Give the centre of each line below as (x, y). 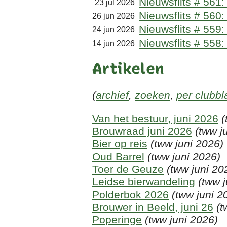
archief (112, 95)
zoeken (153, 95)
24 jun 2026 (116, 30)
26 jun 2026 (116, 16)
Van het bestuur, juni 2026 (155, 119)
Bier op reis (120, 144)
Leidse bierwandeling (144, 182)
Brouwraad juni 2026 (142, 131)
